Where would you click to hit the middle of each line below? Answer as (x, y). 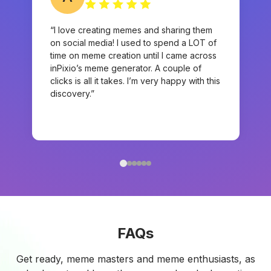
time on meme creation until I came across (133, 56)
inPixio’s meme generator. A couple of (126, 68)
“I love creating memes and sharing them (131, 30)
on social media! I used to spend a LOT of (133, 43)
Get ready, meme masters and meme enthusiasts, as (135, 259)
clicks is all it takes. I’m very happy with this (135, 81)
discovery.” (72, 94)
